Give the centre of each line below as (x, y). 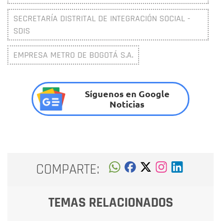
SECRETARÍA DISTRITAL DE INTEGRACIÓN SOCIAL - (102, 18)
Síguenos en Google (127, 94)
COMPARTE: (68, 170)
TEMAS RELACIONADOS (110, 203)
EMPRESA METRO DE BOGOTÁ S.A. (73, 55)
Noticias (127, 104)
